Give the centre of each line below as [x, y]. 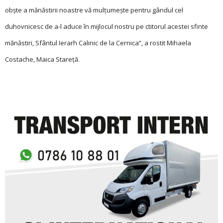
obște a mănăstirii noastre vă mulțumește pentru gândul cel [94, 10]
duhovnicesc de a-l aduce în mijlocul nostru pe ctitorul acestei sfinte [107, 26]
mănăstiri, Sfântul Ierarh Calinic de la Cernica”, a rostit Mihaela [98, 43]
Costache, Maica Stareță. [42, 59]
